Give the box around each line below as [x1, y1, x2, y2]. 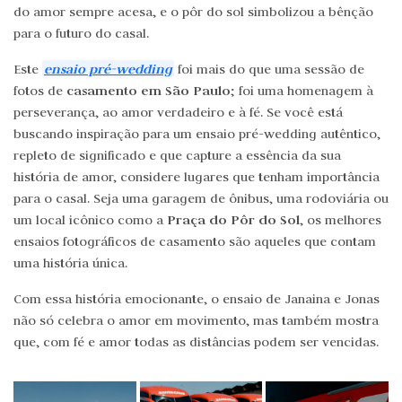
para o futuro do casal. [13, 25, 149, 41]
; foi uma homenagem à [231, 83, 373, 99]
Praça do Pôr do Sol [167, 211, 300, 228]
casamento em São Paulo [66, 82, 231, 99]
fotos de [13, 83, 66, 99]
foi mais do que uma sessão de [177, 61, 364, 77]
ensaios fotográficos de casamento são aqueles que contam [13, 233, 376, 249]
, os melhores [300, 212, 381, 228]
